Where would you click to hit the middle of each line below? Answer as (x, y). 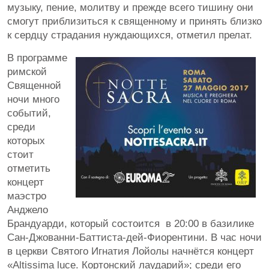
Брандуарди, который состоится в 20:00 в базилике (131, 223)
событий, (29, 113)
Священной (34, 85)
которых (26, 141)
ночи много (33, 99)
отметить (29, 168)
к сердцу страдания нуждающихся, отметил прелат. (130, 35)
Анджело (28, 210)
